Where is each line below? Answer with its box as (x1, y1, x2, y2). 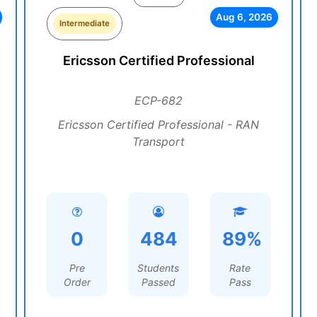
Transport (132, 134, 185, 149)
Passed (141, 276, 175, 288)
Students (137, 262, 180, 274)
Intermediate (59, 18, 110, 28)
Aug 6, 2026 (215, 11, 272, 23)
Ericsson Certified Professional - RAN (58, 117, 259, 132)
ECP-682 (134, 93, 183, 108)
